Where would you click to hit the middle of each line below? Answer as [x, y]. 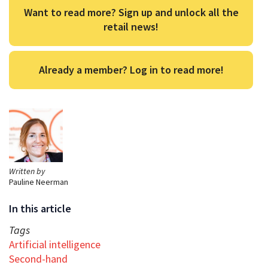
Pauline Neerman [39, 182]
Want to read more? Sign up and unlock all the [131, 12]
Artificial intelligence [55, 244]
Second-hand [38, 258]
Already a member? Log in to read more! [131, 69]
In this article [40, 208]
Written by [27, 171]
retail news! [131, 26]
